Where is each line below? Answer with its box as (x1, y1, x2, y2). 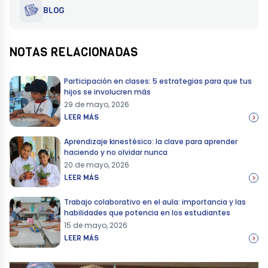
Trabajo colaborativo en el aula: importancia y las (64, 197, 246, 208)
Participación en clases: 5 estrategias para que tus (64, 76, 252, 87)
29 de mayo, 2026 (64, 99, 129, 110)
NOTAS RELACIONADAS (10, 44, 138, 61)
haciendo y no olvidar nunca (64, 147, 169, 158)
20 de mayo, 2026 (64, 160, 129, 170)
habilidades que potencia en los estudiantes (64, 208, 232, 218)
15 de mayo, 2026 (64, 220, 127, 231)
